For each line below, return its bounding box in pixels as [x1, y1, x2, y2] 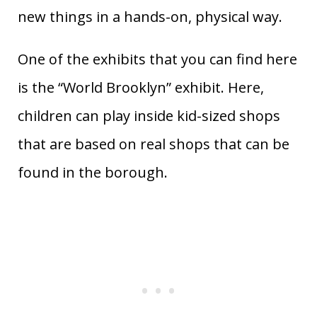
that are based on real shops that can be [18, 134, 289, 154]
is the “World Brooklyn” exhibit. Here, [18, 78, 264, 98]
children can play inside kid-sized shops [18, 106, 280, 126]
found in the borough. [18, 163, 168, 183]
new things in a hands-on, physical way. [18, 7, 282, 27]
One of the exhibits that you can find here [18, 50, 297, 69]
